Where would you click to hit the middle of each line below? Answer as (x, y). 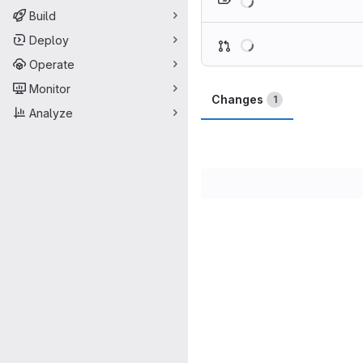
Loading (274, 34)
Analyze (51, 113)
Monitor (50, 88)
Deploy (49, 40)
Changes (237, 99)
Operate (52, 64)
